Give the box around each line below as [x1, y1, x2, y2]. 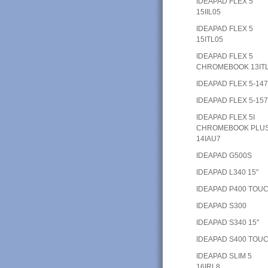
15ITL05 [196, 35, 224, 44]
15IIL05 [196, 7, 221, 16]
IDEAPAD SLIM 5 [196, 251, 252, 260]
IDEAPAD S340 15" [196, 218, 260, 227]
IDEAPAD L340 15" [196, 167, 259, 176]
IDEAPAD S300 [196, 201, 247, 210]
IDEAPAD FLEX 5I [196, 112, 255, 121]
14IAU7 [196, 134, 221, 143]
